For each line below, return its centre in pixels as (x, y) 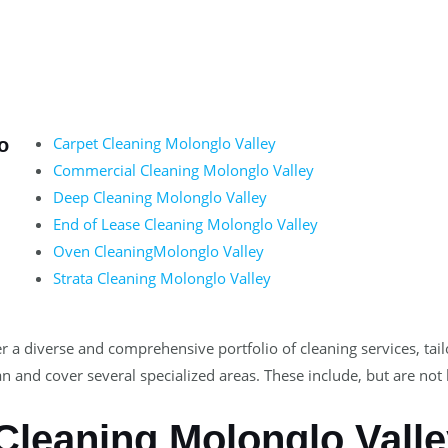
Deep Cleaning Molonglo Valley (159, 197)
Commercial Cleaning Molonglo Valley (183, 170)
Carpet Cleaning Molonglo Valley (164, 143)
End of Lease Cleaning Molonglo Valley (185, 224)
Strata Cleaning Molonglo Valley (161, 278)
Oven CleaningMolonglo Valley (158, 251)
